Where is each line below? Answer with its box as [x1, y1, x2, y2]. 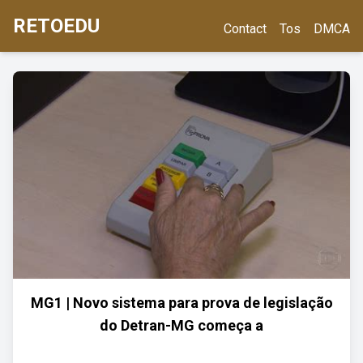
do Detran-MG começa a [100, 317, 263, 334]
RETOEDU [13, 15, 100, 37]
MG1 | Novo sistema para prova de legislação [30, 294, 333, 311]
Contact [224, 21, 267, 36]
